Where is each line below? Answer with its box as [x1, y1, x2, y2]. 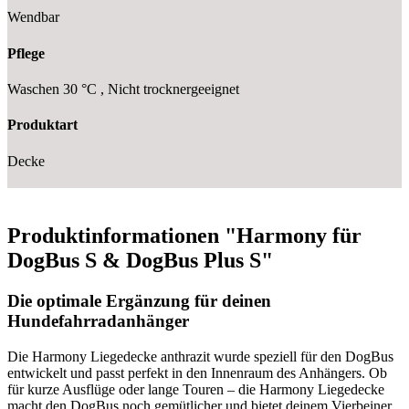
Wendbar [7, 9, 59, 26]
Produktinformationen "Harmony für [7, 224, 362, 248]
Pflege [7, 45, 45, 61]
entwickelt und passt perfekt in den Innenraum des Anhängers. [7, 365, 369, 382]
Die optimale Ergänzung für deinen [7, 291, 271, 311]
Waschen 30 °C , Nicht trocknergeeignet [7, 80, 239, 97]
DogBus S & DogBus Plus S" [7, 248, 273, 273]
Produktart [7, 117, 78, 133]
